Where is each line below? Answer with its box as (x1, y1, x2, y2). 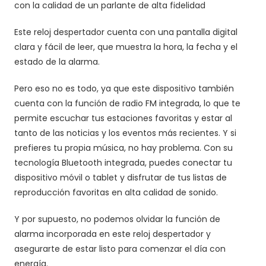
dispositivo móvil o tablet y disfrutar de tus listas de (14, 172, 227, 184)
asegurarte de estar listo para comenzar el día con (14, 243, 226, 255)
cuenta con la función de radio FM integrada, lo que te (14, 97, 241, 110)
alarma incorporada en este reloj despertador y (14, 228, 211, 240)
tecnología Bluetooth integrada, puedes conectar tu (14, 157, 233, 169)
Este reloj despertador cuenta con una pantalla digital (14, 26, 238, 39)
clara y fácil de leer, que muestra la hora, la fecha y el (14, 41, 238, 53)
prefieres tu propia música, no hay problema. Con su (14, 142, 233, 154)
